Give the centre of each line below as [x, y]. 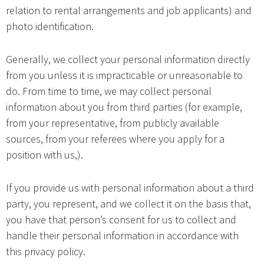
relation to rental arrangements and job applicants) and [129, 11]
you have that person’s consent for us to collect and [121, 219]
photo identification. [50, 27]
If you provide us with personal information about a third [130, 187]
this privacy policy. [46, 251]
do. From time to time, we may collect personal [109, 91]
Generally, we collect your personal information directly [128, 60]
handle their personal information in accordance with [122, 235]
